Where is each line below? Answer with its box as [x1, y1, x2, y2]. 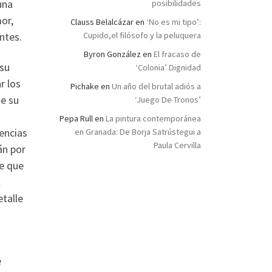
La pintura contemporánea [106, 113, 201, 124]
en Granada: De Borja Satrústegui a [75, 126, 201, 138]
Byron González [84, 49, 141, 60]
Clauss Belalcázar [70, 16, 134, 28]
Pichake [70, 81, 99, 92]
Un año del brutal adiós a [112, 81, 201, 92]
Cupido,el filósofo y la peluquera [83, 30, 201, 41]
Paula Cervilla [154, 140, 201, 151]
